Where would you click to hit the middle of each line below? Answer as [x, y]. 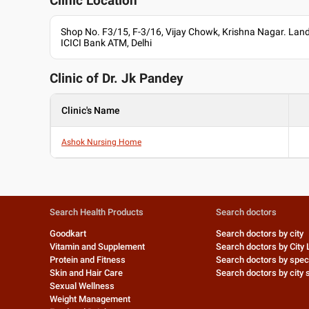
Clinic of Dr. [86, 79]
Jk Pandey [152, 79]
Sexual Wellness [82, 286]
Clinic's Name [91, 110]
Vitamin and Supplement [97, 247]
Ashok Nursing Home [101, 142]
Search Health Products [97, 212]
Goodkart [68, 233]
